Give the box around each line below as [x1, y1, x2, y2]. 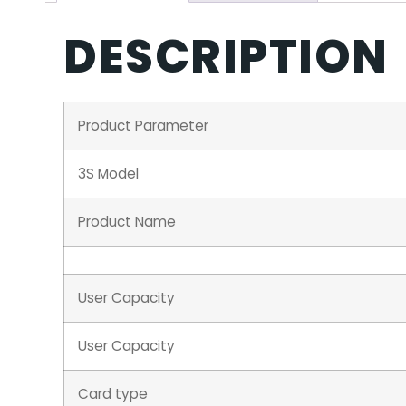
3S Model [78, 164, 139, 184]
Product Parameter [78, 116, 208, 136]
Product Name [78, 212, 176, 232]
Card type [78, 384, 148, 404]
